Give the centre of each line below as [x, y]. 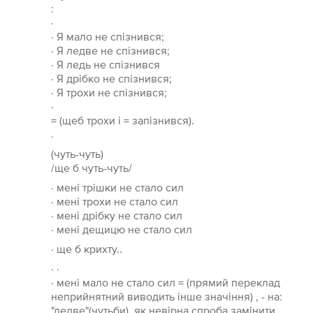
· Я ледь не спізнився [105, 65]
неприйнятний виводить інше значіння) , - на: [166, 297]
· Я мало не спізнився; [107, 37]
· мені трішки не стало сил [117, 188]
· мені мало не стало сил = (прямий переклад [165, 283]
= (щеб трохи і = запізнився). [122, 121]
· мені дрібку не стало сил [116, 216]
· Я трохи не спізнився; [109, 93]
